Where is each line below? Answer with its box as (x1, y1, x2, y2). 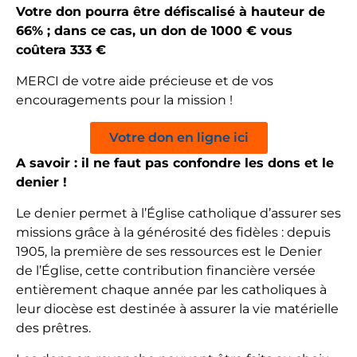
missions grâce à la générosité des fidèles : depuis (16, 224, 331, 240)
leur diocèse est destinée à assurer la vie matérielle (16, 300, 339, 316)
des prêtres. (16, 320, 94, 335)
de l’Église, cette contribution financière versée (16, 262, 316, 278)
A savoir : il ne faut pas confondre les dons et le (16, 155, 334, 171)
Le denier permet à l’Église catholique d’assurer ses (16, 205, 341, 221)
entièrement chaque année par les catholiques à (16, 281, 327, 297)
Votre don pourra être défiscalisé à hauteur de (16, 3, 325, 19)
